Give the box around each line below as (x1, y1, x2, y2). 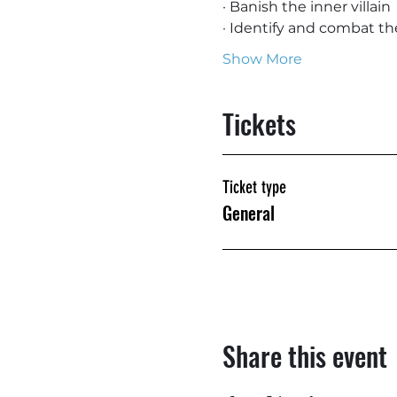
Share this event (222, 336, 387, 376)
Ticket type (222, 176, 286, 198)
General (222, 199, 275, 226)
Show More (222, 51, 302, 67)
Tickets (222, 104, 296, 144)
